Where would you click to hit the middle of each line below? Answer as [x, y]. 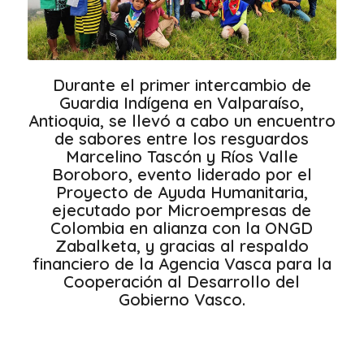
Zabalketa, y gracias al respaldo [182, 246]
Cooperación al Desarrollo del [182, 282]
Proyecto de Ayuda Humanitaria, [182, 193]
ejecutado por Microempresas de [182, 210]
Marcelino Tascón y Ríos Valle [182, 157]
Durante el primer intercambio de [182, 85]
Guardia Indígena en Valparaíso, [182, 103]
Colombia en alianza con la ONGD [182, 228]
